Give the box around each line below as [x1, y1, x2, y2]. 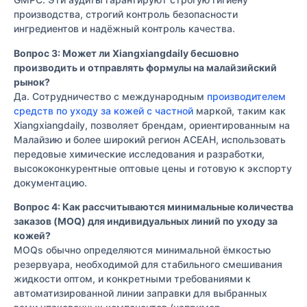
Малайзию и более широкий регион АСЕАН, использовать [14, 133, 286, 145]
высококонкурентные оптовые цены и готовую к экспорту [14, 162, 292, 174]
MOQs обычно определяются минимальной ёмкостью [14, 244, 271, 256]
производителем [207, 90, 286, 102]
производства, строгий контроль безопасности [14, 8, 238, 21]
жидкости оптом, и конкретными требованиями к [14, 273, 251, 285]
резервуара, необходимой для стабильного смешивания [14, 258, 282, 271]
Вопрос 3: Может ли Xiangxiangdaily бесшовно [14, 47, 239, 59]
